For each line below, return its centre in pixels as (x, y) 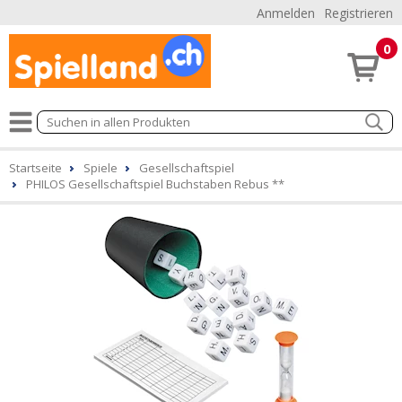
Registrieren (358, 13)
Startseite (35, 168)
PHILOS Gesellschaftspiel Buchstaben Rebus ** (155, 184)
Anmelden (286, 13)
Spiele (100, 168)
